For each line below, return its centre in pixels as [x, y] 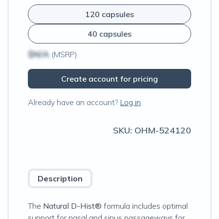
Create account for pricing [109, 79]
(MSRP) [63, 54]
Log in [131, 102]
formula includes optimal [146, 206]
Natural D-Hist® [72, 206]
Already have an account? [73, 102]
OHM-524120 [163, 130]
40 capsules [109, 34]
